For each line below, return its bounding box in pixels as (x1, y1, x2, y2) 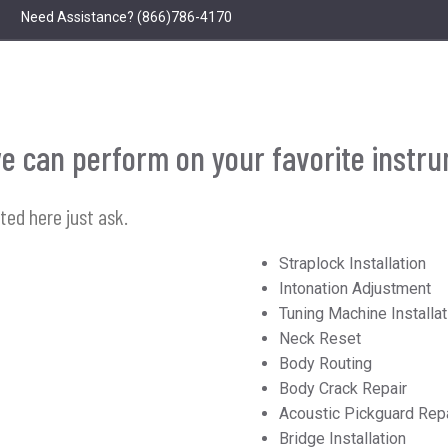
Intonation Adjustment (279, 279, 431, 298)
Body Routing (279, 354, 372, 373)
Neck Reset (279, 329, 361, 348)
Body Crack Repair (279, 379, 407, 398)
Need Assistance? (21, 9, 134, 25)
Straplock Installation (279, 254, 426, 273)
